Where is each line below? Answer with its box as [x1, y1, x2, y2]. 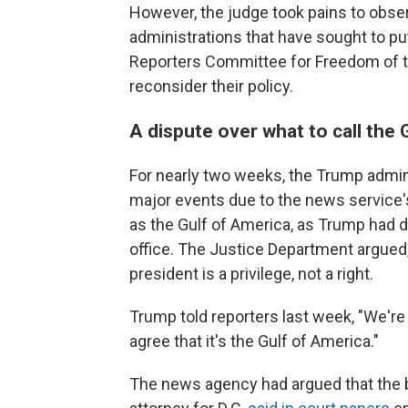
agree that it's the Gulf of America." [129, 331, 379, 351]
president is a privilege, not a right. [129, 264, 373, 283]
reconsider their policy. [129, 76, 293, 96]
